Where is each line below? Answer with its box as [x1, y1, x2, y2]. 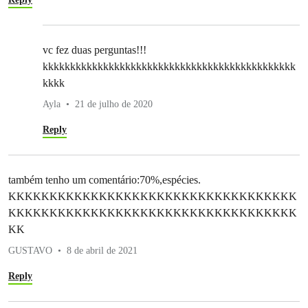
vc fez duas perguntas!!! [43, 43, 146, 56]
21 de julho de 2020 [75, 98, 153, 109]
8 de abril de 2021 [67, 245, 137, 256]
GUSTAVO [8, 245, 52, 256]
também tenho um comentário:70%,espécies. [8, 173, 201, 186]
